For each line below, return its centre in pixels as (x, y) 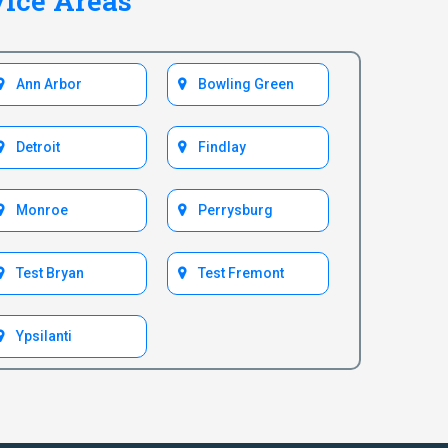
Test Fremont (241, 273)
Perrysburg (235, 210)
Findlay (222, 147)
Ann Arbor (49, 84)
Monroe (42, 210)
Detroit (38, 147)
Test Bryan (50, 273)
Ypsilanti (44, 336)
